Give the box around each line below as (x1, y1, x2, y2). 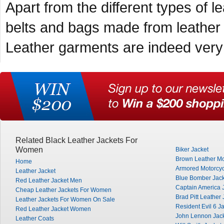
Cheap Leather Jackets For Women (15, 186, 111, 193)
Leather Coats (15, 215, 54, 222)
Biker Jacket (175, 146, 208, 153)
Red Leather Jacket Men (15, 177, 82, 184)
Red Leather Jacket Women (15, 205, 91, 212)
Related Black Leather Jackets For (15, 136, 137, 144)
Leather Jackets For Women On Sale (15, 196, 115, 203)
